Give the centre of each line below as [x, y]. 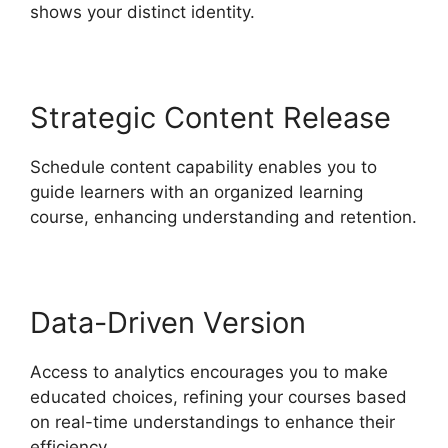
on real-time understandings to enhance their [212, 421]
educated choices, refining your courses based [218, 396]
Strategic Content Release [210, 117]
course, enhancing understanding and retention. [223, 216]
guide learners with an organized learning [196, 191]
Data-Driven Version [168, 322]
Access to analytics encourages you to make [209, 371]
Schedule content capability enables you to [203, 166]
